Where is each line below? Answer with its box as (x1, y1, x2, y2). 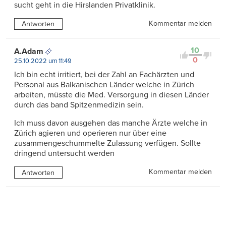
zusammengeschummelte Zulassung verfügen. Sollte (14, 138, 201, 149)
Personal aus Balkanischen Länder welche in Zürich (14, 80, 194, 90)
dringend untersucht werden (14, 148, 115, 159)
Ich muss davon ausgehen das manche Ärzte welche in (14, 118, 207, 129)
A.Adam (14, 46, 43, 57)
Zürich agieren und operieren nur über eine (14, 128, 166, 139)
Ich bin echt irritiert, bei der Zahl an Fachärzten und (14, 70, 194, 80)
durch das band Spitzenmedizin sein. (14, 100, 144, 110)
